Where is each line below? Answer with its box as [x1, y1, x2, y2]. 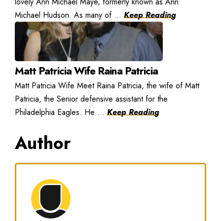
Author [15, 130, 71, 155]
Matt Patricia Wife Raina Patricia [15, 63, 158, 78]
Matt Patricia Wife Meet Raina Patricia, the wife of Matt [15, 79, 199, 91]
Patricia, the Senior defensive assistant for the [15, 93, 168, 105]
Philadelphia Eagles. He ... [15, 106, 107, 118]
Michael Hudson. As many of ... [15, 9, 124, 21]
